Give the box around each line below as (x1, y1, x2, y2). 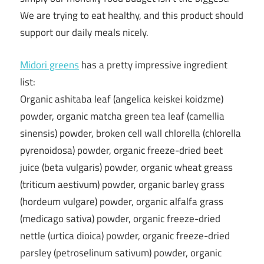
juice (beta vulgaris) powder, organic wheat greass (20, 159, 233, 175)
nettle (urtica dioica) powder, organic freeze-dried (20, 227, 230, 243)
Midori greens (20, 57, 79, 72)
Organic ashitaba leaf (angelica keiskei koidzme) (20, 91, 223, 107)
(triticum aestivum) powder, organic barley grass (20, 176, 225, 192)
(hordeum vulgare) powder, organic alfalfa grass (20, 193, 223, 209)
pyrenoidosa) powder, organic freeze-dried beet (20, 142, 223, 158)
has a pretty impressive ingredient (79, 57, 227, 72)
